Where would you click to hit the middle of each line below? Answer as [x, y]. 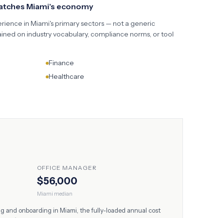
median [63, 194]
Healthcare [66, 76]
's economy [71, 6]
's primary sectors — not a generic [102, 23]
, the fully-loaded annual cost [119, 210]
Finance [61, 63]
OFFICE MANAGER [67, 168]
